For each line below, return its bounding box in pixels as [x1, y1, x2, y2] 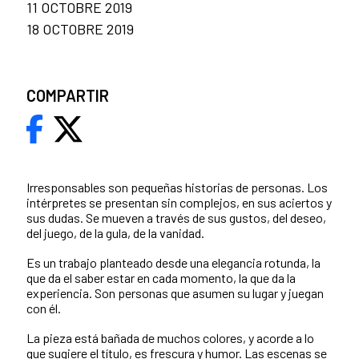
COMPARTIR [26, 86, 109, 106]
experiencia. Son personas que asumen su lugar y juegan [26, 285, 324, 301]
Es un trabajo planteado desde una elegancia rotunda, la [26, 255, 321, 271]
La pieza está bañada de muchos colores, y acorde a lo [26, 330, 314, 346]
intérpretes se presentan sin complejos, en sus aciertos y [26, 195, 332, 211]
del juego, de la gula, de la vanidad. [26, 225, 204, 241]
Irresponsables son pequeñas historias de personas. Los [26, 179, 328, 196]
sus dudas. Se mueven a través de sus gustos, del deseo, [26, 210, 326, 226]
